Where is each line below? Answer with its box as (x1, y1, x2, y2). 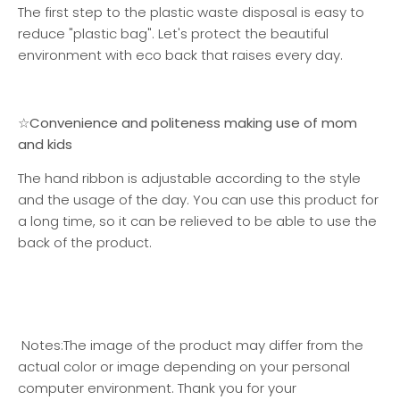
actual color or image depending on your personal (18, 356, 350, 376)
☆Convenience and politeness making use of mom (18, 113, 357, 133)
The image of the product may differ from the (63, 335, 363, 354)
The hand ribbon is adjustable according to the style (18, 169, 361, 188)
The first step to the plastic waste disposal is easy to (18, 3, 364, 22)
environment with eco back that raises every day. (18, 46, 343, 65)
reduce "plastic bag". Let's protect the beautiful (18, 24, 329, 44)
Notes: (21, 335, 63, 354)
